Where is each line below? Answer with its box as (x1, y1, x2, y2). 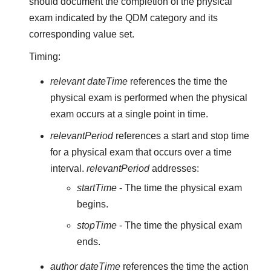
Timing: (29, 51, 61, 62)
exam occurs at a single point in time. (50, 109, 208, 120)
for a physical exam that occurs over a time (50, 147, 232, 158)
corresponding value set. (29, 28, 135, 39)
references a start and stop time (113, 131, 249, 142)
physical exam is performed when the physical (50, 93, 247, 103)
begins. (77, 198, 109, 209)
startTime (77, 182, 120, 193)
